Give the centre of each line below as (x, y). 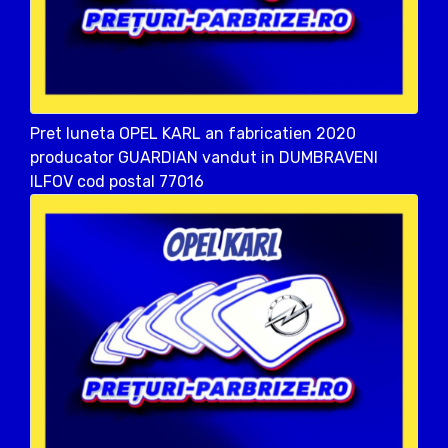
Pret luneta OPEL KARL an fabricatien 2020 (193, 134)
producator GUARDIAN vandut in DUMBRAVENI (204, 158)
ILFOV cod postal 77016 (117, 182)
